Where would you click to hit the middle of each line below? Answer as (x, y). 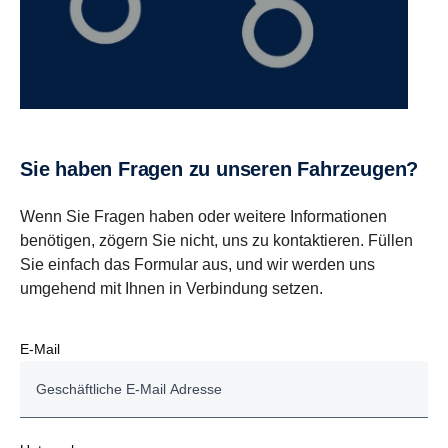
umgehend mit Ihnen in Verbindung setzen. (171, 288)
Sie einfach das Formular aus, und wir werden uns (197, 264)
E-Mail (40, 348)
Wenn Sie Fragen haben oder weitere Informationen (203, 216)
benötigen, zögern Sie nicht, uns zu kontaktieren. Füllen (216, 240)
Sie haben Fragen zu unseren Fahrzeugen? (225, 168)
